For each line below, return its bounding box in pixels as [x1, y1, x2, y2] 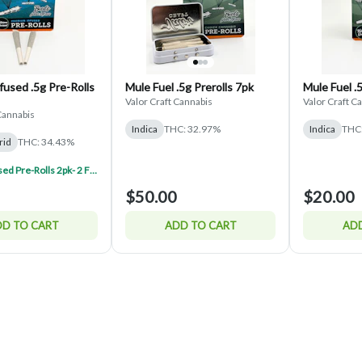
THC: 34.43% [18, 135, 74, 148]
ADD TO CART [164, 218, 237, 232]
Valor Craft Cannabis [125, 95, 213, 107]
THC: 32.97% [164, 122, 221, 135]
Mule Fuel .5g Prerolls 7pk [125, 79, 254, 94]
